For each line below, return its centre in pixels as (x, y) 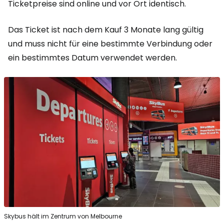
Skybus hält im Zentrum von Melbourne (63, 216)
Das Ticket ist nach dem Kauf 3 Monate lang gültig (106, 30)
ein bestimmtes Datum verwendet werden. (92, 58)
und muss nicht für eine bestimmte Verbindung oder (110, 44)
